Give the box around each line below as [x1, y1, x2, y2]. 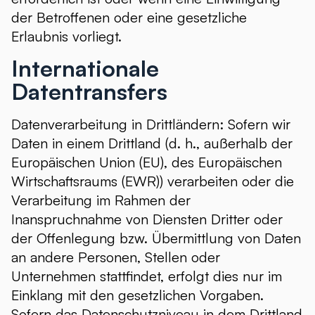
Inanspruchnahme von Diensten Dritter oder [11, 210, 283, 228]
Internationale [11, 54, 159, 82]
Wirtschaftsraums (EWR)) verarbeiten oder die [11, 172, 294, 190]
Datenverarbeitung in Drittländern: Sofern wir [11, 115, 290, 133]
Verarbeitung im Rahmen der [11, 191, 191, 209]
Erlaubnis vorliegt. [11, 27, 122, 45]
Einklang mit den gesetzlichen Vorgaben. [11, 286, 264, 304]
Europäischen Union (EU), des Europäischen [11, 153, 282, 171]
